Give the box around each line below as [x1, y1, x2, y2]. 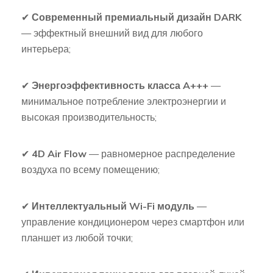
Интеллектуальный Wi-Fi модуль [32, 200, 194, 213]
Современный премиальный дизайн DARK [32, 11, 241, 24]
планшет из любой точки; [21, 232, 133, 244]
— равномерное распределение [87, 147, 235, 160]
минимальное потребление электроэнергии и [21, 95, 226, 108]
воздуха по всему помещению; [21, 163, 160, 176]
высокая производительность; [21, 111, 157, 124]
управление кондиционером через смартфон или [21, 216, 244, 229]
